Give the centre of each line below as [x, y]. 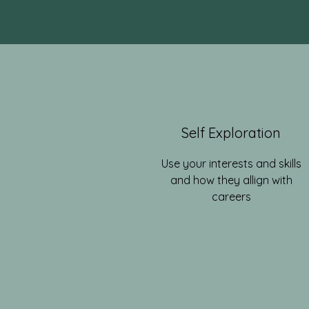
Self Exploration [231, 133]
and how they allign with [231, 180]
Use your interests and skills [231, 163]
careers [231, 197]
